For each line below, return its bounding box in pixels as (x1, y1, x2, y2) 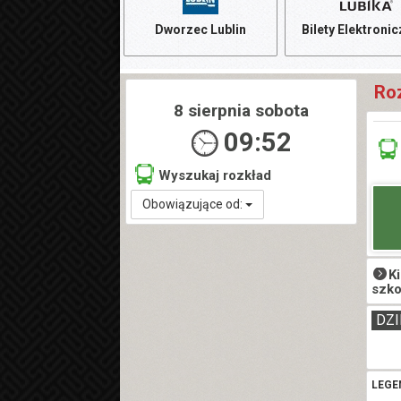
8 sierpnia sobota (174, 100, 310, 122)
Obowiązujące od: (142, 197, 246, 212)
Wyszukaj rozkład (158, 167, 272, 184)
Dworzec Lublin (155, 22, 246, 38)
